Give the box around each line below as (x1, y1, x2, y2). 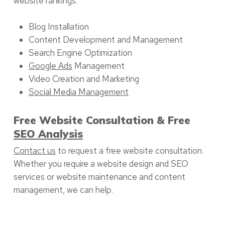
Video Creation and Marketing (28, 73, 139, 84)
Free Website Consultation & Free (13, 113, 190, 127)
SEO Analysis (13, 127, 83, 140)
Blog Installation (28, 21, 89, 32)
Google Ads (28, 60, 72, 71)
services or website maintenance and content (13, 171, 185, 182)
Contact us (13, 145, 56, 156)
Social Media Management (28, 86, 129, 97)
